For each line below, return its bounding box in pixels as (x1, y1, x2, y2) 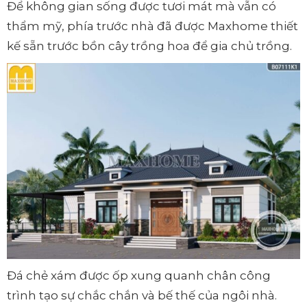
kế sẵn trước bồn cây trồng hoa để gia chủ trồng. (7, 39, 292, 53)
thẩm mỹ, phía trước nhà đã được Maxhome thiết (7, 19, 298, 34)
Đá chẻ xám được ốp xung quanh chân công (7, 268, 271, 282)
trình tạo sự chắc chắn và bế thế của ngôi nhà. (7, 288, 277, 302)
